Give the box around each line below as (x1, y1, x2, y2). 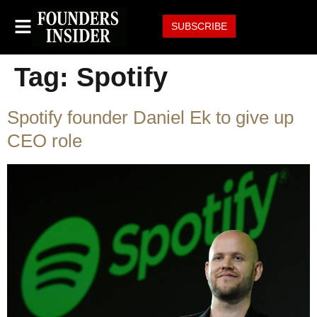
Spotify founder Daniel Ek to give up (7, 107, 294, 128)
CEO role (7, 130, 82, 151)
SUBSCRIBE (171, 21, 227, 32)
